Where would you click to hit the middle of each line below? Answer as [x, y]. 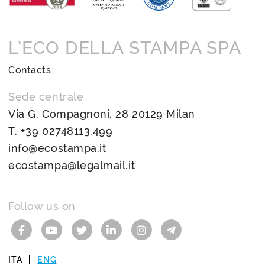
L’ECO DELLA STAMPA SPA [125, 47]
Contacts [30, 70]
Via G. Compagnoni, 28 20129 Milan [102, 114]
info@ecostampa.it [57, 148]
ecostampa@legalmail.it [72, 165]
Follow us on [42, 206]
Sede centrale [46, 96]
